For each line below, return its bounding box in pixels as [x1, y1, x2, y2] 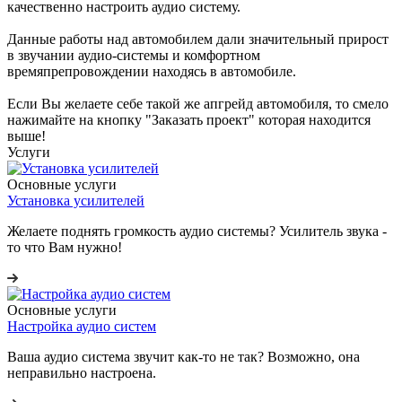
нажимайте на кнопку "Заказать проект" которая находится [7, 112, 371, 128]
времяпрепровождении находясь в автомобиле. [7, 64, 296, 80]
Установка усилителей [7, 193, 144, 209]
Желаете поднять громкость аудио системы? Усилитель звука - [7, 223, 387, 240]
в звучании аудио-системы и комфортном [7, 48, 260, 64]
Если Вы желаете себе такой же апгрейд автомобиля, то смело [7, 96, 389, 112]
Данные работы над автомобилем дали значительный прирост [7, 31, 389, 48]
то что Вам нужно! [7, 240, 122, 256]
